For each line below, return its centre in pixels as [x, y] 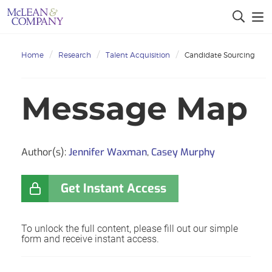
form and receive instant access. [90, 239]
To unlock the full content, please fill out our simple [130, 228]
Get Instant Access [114, 188]
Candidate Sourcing [220, 55]
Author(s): [45, 152]
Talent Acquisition [138, 55]
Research [75, 55]
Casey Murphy [183, 152]
